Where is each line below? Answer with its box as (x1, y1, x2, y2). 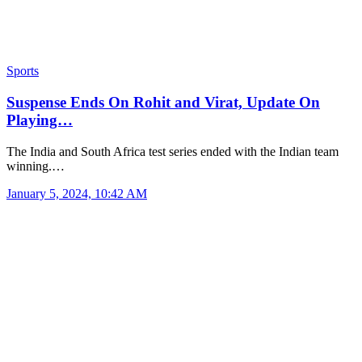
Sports (6, 64, 39, 78)
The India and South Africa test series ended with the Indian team (6, 144, 339, 158)
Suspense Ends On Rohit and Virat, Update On (6, 94, 320, 112)
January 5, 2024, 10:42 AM (6, 186, 147, 200)
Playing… (6, 112, 73, 129)
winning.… (6, 158, 65, 173)
